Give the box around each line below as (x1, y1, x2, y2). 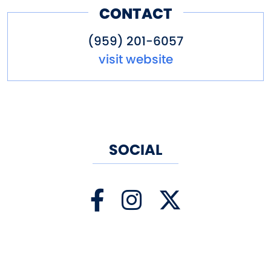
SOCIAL (109, 140, 162, 160)
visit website (98, 51, 173, 68)
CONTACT (99, 3, 172, 24)
